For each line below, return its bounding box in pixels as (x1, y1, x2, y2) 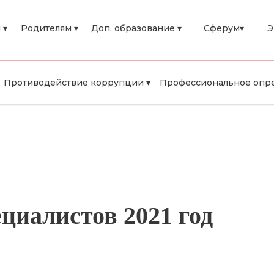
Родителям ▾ (20, 22, 78, 34)
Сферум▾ (203, 22, 244, 34)
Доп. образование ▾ (91, 22, 182, 34)
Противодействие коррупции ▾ (4, 77, 150, 88)
